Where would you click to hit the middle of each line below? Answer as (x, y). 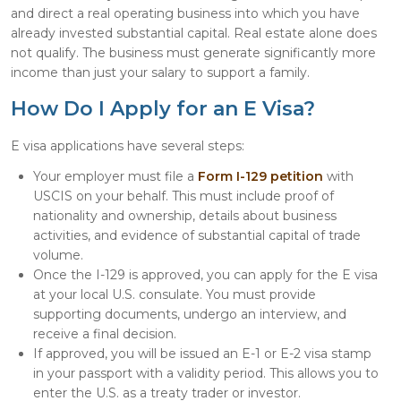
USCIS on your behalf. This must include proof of (183, 196)
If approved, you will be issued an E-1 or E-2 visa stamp (202, 353)
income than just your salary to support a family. (160, 72)
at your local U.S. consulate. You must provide (175, 294)
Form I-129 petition (260, 176)
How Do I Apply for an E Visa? (163, 108)
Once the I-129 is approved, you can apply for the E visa (205, 274)
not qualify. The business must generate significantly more (193, 52)
